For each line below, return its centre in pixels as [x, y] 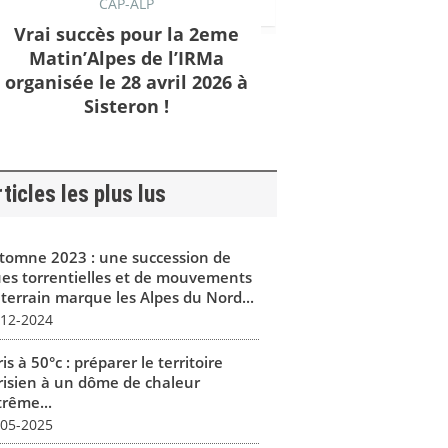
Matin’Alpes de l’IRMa [126, 57]
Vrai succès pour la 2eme [126, 33]
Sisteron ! [126, 105]
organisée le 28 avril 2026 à [126, 81]
